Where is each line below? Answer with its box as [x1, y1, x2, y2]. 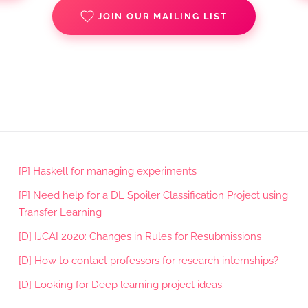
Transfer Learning [18, 206, 102, 219]
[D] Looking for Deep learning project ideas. [18, 278, 224, 291]
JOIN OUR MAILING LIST [98, 11, 228, 21]
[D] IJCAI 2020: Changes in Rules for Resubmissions [18, 230, 261, 243]
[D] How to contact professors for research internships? [18, 254, 278, 267]
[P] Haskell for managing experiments [18, 165, 197, 177]
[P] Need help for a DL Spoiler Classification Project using [18, 189, 288, 201]
